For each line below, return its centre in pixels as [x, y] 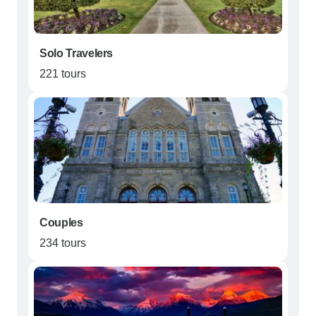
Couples [61, 223]
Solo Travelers [77, 54]
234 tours [63, 243]
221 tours [63, 74]
